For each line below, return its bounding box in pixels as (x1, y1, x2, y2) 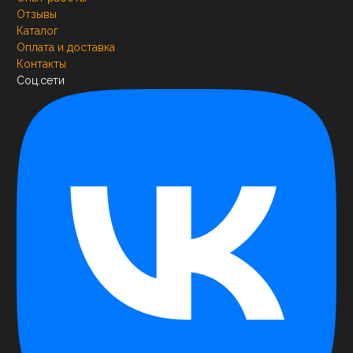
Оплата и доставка (17, 41, 115, 54)
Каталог (17, 24, 58, 38)
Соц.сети (17, 74, 65, 87)
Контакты (17, 58, 66, 71)
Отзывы (17, 8, 57, 21)
